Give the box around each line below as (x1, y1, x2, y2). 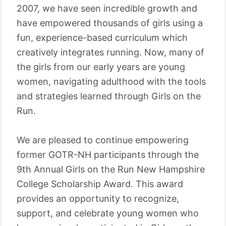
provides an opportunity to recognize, (17, 193, 179, 204)
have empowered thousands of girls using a (17, 18, 203, 28)
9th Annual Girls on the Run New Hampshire (17, 164, 205, 175)
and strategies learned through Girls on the (17, 91, 201, 101)
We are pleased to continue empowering (17, 135, 189, 145)
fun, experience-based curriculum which (17, 32, 188, 43)
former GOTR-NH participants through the (17, 149, 199, 160)
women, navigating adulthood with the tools (17, 76, 206, 87)
